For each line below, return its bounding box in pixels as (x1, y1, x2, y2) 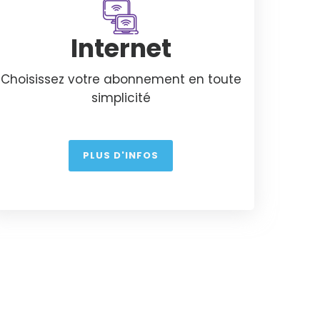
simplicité (91, 89, 151, 106)
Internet (70, 30, 171, 66)
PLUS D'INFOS (83, 148, 159, 162)
